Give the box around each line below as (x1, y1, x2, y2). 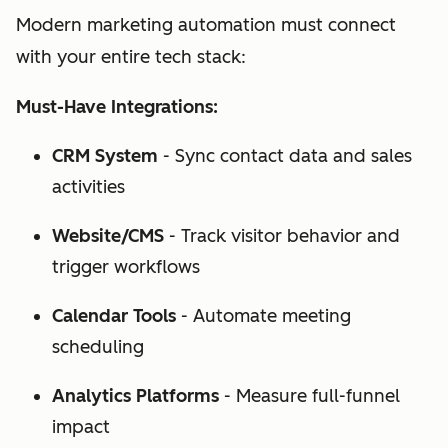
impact (52, 416, 110, 439)
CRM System (52, 145, 158, 168)
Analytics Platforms (52, 385, 219, 408)
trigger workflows (52, 256, 200, 279)
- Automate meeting (176, 305, 351, 328)
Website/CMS (52, 225, 164, 248)
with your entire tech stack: (16, 46, 246, 69)
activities (52, 176, 125, 199)
